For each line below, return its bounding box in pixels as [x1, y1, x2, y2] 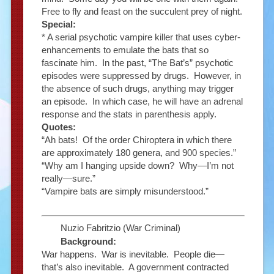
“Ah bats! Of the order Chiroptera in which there [41, 134, 232, 145]
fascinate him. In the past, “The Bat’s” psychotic [41, 57, 234, 68]
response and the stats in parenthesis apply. [41, 108, 217, 119]
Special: [41, 18, 76, 29]
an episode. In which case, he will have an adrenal [41, 95, 243, 106]
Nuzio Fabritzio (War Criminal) [60, 223, 180, 234]
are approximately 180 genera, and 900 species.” [41, 147, 236, 158]
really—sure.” [41, 172, 95, 183]
